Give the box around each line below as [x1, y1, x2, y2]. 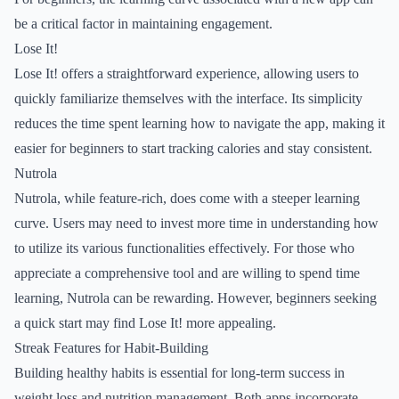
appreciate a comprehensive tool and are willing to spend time [14, 265, 360, 281]
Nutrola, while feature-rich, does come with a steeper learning [14, 191, 360, 206]
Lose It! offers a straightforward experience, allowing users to [14, 66, 359, 81]
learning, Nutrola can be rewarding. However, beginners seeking [14, 290, 377, 305]
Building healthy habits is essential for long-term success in [14, 365, 345, 380]
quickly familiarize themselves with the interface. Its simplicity [14, 91, 362, 106]
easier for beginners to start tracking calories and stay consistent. [14, 141, 372, 156]
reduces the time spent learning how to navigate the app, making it [14, 116, 385, 131]
